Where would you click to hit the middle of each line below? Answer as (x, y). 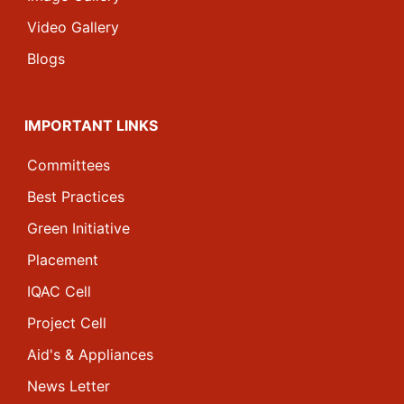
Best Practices (76, 197)
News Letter (69, 386)
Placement (63, 260)
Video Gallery (73, 27)
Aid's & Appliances (90, 354)
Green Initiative (78, 228)
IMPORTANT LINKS (91, 125)
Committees (69, 165)
